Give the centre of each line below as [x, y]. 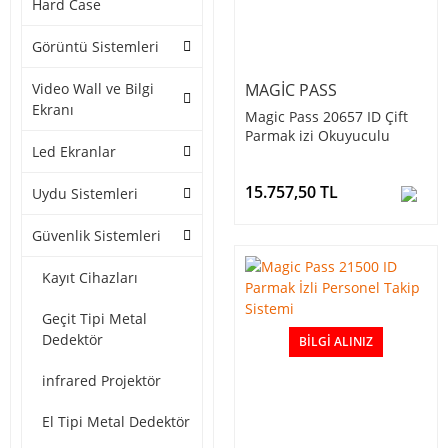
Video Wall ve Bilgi [93, 89]
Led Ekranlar [74, 152]
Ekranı [53, 110]
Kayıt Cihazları [90, 278]
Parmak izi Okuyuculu [317, 136]
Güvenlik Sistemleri [96, 236]
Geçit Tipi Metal [94, 319]
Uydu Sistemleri [85, 194]
